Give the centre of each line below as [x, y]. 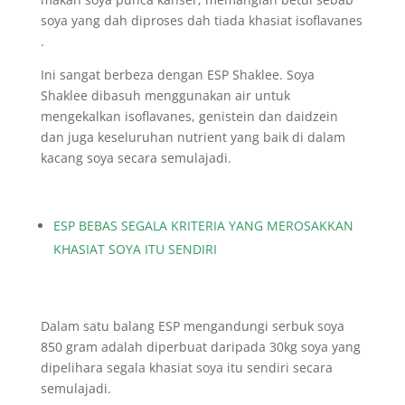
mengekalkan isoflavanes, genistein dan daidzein [189, 116]
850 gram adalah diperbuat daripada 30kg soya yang [200, 347]
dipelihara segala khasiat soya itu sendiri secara [186, 367]
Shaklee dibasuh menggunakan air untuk [165, 95]
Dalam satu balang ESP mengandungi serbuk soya [192, 326]
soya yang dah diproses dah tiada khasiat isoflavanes [201, 20]
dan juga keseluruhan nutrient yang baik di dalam [193, 137]
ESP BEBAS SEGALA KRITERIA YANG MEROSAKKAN [203, 226]
